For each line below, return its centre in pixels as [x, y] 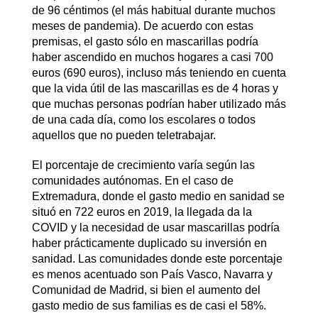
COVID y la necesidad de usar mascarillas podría [155, 227]
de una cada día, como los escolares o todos [143, 119]
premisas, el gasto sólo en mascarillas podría [145, 41]
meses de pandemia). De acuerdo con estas [142, 26]
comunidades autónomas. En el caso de [132, 180]
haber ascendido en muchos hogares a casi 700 [152, 57]
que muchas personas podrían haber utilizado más [159, 104]
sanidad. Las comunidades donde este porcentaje [157, 258]
